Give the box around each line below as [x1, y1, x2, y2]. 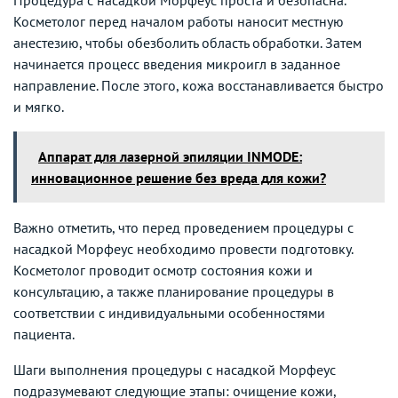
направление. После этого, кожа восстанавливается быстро [13, 76, 384, 94]
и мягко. [13, 97, 64, 115]
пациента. [13, 324, 75, 343]
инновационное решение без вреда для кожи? [31, 168, 326, 187]
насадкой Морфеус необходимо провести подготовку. [13, 239, 353, 258]
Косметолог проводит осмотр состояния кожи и [13, 260, 313, 279]
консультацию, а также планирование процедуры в [13, 282, 334, 300]
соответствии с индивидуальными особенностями [13, 303, 325, 322]
